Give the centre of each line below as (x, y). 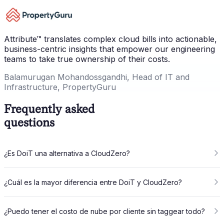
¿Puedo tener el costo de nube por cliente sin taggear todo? (104, 211)
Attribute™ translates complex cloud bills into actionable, (110, 39)
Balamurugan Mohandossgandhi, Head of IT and (97, 77)
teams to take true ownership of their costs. (87, 59)
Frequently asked (49, 108)
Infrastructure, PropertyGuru (60, 87)
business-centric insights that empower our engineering (109, 49)
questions (29, 122)
